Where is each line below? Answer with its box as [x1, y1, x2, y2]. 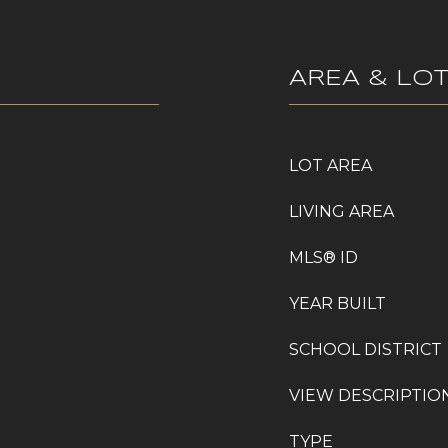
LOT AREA [289, 156, 372, 175]
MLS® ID [289, 248, 358, 267]
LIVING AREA [289, 202, 394, 221]
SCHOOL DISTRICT [289, 340, 442, 359]
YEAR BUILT [289, 294, 386, 313]
